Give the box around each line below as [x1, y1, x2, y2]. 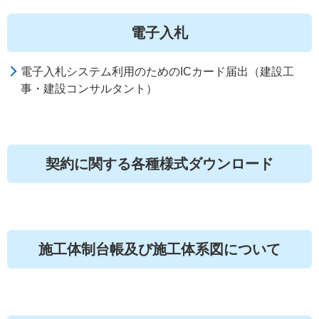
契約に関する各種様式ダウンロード [46, 156, 273, 172]
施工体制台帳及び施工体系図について [38, 241, 281, 257]
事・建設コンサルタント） [21, 83, 158, 95]
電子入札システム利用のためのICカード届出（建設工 [21, 66, 295, 78]
